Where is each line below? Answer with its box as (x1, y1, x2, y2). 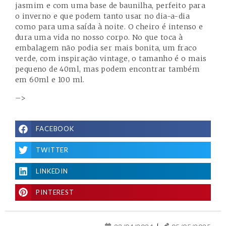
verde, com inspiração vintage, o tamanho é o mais (15, 54, 207, 64)
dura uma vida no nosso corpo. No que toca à (15, 33, 183, 42)
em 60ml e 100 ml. (15, 75, 85, 85)
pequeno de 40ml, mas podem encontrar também (15, 65, 200, 74)
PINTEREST (35, 188, 75, 196)
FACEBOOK (35, 125, 75, 133)
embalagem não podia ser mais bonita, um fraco (15, 43, 197, 53)
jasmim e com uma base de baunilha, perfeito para (15, 1, 206, 11)
